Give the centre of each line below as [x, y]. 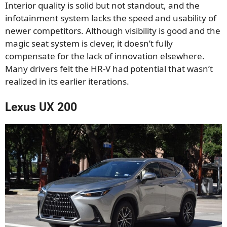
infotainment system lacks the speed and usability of [111, 18]
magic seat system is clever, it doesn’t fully [89, 43]
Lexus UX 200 [41, 107]
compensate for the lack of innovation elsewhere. [105, 56]
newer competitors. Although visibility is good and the [113, 30]
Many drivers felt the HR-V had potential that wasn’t [109, 68]
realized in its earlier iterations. [67, 81]
